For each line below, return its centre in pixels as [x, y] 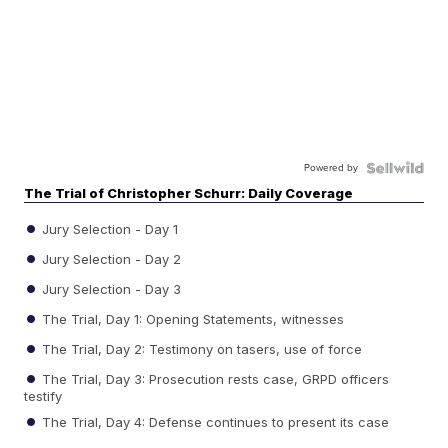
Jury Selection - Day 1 [108, 228]
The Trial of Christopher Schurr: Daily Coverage [189, 192]
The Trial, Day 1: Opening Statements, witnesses [191, 318]
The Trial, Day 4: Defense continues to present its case [214, 421]
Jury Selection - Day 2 [110, 258]
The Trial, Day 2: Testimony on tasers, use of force [200, 348]
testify [43, 395]
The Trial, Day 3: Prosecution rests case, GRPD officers [214, 378]
